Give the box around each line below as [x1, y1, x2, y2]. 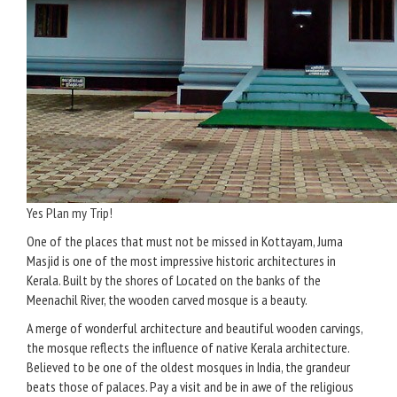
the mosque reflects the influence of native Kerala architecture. [27, 339, 349, 356]
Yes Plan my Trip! [27, 204, 113, 222]
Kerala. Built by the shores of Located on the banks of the [27, 271, 321, 289]
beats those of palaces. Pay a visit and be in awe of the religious [27, 378, 354, 395]
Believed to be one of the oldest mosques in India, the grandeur [27, 358, 350, 376]
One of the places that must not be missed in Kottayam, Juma [27, 232, 343, 250]
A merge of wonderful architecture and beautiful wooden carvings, [27, 319, 362, 337]
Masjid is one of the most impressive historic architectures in [27, 252, 336, 269]
